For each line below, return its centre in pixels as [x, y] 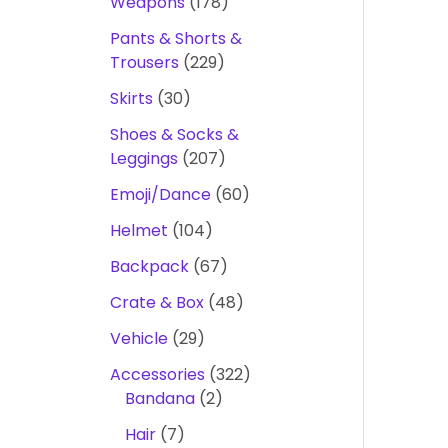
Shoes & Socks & [174, 134]
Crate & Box [156, 302]
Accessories [157, 374]
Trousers [144, 62]
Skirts [131, 98]
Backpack [149, 266]
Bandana [159, 398]
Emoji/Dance [160, 194]
